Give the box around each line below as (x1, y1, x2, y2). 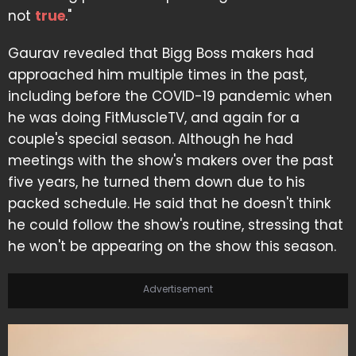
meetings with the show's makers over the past (8, 151, 334, 170)
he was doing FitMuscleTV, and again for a (8, 108, 300, 127)
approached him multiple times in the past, (8, 65, 307, 84)
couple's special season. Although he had (8, 130, 293, 149)
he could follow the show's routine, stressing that (8, 215, 343, 234)
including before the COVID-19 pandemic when (8, 87, 332, 106)
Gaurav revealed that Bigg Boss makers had (8, 44, 314, 63)
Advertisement (143, 282, 213, 296)
